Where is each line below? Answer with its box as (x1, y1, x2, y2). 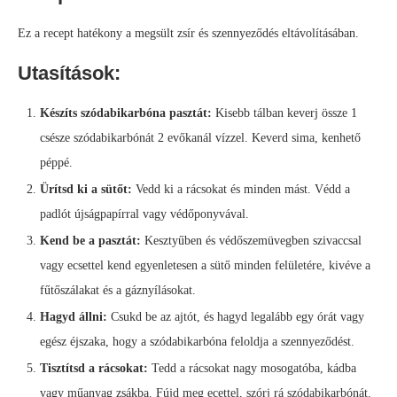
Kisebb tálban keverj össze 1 (212, 106, 357, 121)
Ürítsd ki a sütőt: (40, 183, 132, 197)
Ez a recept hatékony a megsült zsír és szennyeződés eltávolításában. (18, 27, 359, 41)
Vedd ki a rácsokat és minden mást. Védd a (132, 183, 350, 197)
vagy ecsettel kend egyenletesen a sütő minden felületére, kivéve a (40, 259, 370, 273)
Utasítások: (18, 62, 121, 85)
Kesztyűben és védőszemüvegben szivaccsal (141, 234, 362, 248)
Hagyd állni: (40, 310, 107, 324)
